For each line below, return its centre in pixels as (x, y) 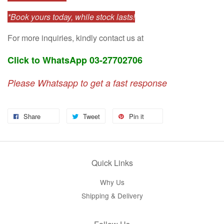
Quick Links (112, 163)
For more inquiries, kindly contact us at (75, 38)
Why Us (112, 182)
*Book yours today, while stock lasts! (71, 17)
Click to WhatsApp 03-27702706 (75, 60)
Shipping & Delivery (112, 195)
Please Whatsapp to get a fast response (87, 83)
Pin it (136, 116)
